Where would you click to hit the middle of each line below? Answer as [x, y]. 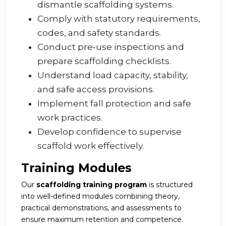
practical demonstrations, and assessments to [101, 208]
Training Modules [76, 168]
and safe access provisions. [96, 90]
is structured [170, 185]
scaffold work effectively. [91, 146]
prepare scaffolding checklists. [104, 61]
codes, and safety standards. [99, 33]
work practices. [70, 118]
